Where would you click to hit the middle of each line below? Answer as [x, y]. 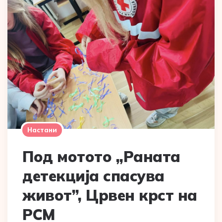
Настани [42, 130]
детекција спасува [93, 176]
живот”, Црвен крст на [110, 195]
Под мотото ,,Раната [101, 156]
